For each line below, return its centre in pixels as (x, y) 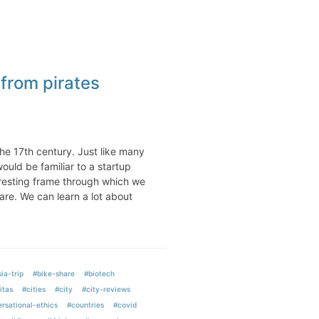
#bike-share (54, 273)
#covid (125, 305)
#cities (34, 289)
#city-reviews (106, 289)
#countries (85, 305)
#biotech (99, 273)
